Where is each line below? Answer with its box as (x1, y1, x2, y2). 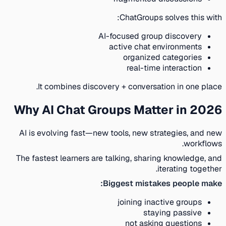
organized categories (127, 51, 206, 63)
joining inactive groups (122, 196, 206, 207)
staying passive (147, 207, 206, 218)
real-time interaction (131, 62, 206, 73)
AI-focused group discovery (102, 30, 206, 41)
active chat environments (113, 41, 206, 52)
